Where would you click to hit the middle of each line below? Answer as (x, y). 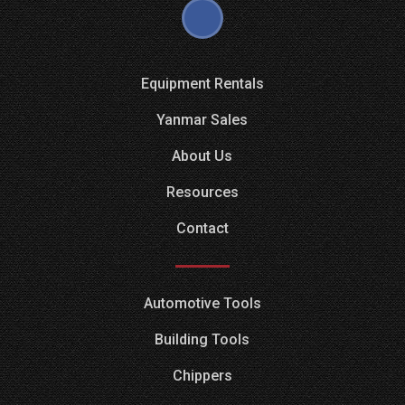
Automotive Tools (202, 303)
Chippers (202, 376)
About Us (202, 156)
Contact (202, 228)
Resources (202, 192)
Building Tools (202, 339)
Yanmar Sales (202, 120)
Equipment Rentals (202, 84)
